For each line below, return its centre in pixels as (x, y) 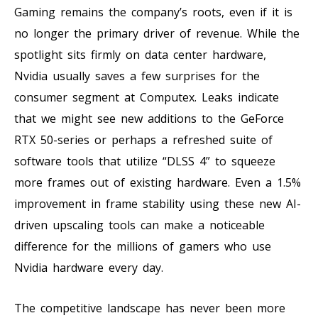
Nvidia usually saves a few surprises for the (137, 76)
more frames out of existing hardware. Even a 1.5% (158, 182)
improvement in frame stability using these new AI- (158, 203)
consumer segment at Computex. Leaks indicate (147, 97)
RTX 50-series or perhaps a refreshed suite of (143, 139)
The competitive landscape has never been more (150, 308)
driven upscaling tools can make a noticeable (139, 225)
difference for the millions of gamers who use (143, 246)
